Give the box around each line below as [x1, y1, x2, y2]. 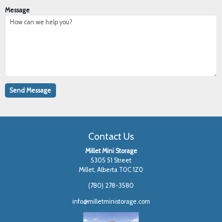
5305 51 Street [91, 157, 131, 165]
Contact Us [88, 130, 134, 142]
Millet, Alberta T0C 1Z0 [79, 166, 143, 174]
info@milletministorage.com [72, 197, 150, 205]
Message [4, 6, 30, 14]
